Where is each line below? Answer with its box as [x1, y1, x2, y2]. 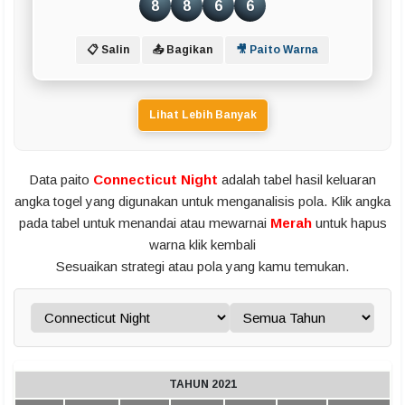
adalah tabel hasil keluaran [218, 172, 376, 188]
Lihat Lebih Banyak [148, 108, 257, 122]
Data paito [29, 172, 93, 188]
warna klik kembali [149, 237, 256, 253]
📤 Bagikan [153, 43, 212, 57]
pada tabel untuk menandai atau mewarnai [18, 215, 270, 231]
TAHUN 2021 [168, 378, 237, 391]
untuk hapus [311, 215, 387, 231]
